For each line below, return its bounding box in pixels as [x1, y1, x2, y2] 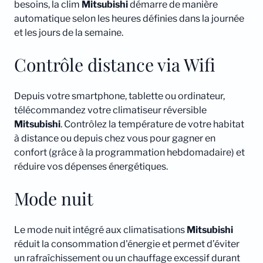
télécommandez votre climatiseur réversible [14, 104, 207, 116]
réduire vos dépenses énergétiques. [14, 161, 168, 173]
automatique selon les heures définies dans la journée [14, 13, 244, 25]
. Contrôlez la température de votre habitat [60, 119, 244, 130]
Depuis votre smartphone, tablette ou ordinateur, [14, 90, 225, 102]
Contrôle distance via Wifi [14, 53, 215, 77]
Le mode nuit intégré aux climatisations [14, 224, 187, 236]
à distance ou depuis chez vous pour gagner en [14, 133, 215, 144]
